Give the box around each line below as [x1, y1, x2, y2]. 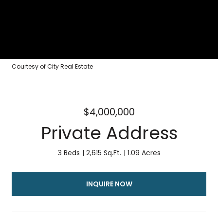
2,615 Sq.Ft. [86, 148, 121, 158]
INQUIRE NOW [86, 179, 132, 189]
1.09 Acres [127, 148, 161, 158]
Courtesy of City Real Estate [12, 62, 93, 71]
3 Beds [57, 148, 80, 158]
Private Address [40, 121, 178, 145]
